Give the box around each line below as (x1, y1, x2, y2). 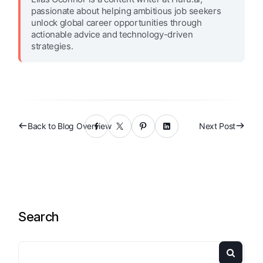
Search (18, 209, 59, 225)
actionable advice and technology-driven (31, 29, 193, 41)
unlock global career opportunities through (31, 17, 202, 29)
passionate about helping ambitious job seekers (31, 5, 221, 17)
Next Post (198, 121, 235, 131)
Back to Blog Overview (28, 121, 112, 131)
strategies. (31, 41, 73, 52)
